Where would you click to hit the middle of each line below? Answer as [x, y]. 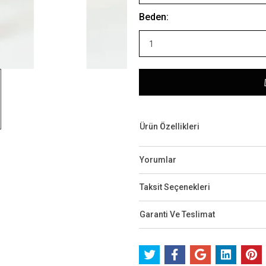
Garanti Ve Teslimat [177, 214]
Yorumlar [158, 160]
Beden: [154, 17]
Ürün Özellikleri [170, 126]
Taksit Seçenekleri [175, 187]
